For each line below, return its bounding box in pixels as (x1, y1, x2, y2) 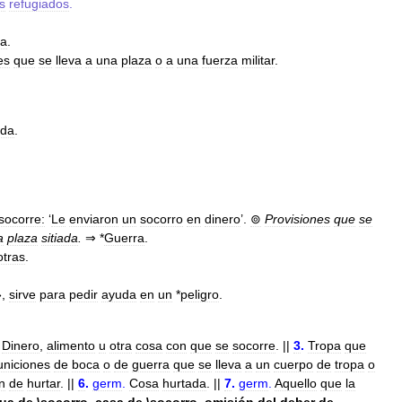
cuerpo (274, 357, 313, 371)
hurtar (27, 376, 60, 390)
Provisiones (265, 212, 330, 226)
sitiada (41, 231, 78, 245)
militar (241, 53, 275, 67)
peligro (180, 287, 219, 301)
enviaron (69, 212, 118, 226)
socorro (140, 212, 183, 226)
